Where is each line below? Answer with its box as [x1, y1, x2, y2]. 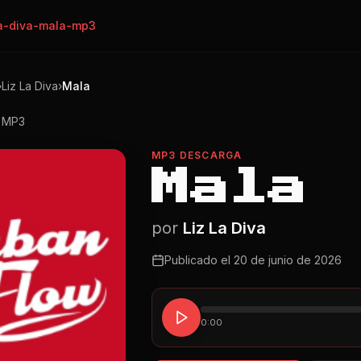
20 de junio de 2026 [234, 253, 342, 267]
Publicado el [164, 253, 234, 267]
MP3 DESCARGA [151, 149, 243, 161]
